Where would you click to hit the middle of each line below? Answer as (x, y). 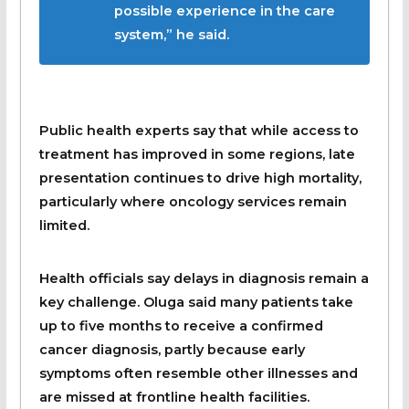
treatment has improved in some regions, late (197, 154)
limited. (64, 225)
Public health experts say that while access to (199, 130)
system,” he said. (171, 34)
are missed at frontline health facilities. (174, 397)
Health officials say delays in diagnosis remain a (204, 278)
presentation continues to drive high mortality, (200, 178)
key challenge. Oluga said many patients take (196, 302)
